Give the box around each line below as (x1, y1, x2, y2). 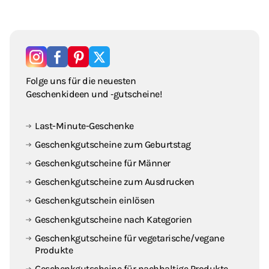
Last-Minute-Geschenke (35, 119, 134, 131)
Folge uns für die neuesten (26, 74, 136, 86)
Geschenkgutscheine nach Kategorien (35, 213, 192, 225)
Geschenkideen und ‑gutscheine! (26, 88, 163, 100)
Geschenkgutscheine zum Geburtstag (35, 138, 191, 150)
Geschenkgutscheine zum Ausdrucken (35, 176, 195, 188)
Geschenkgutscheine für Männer (35, 157, 171, 169)
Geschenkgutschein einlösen (35, 195, 155, 207)
